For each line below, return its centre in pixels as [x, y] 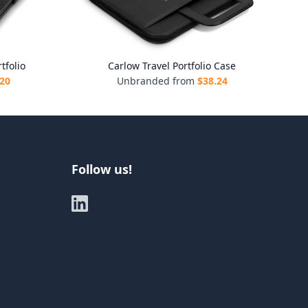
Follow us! [102, 169]
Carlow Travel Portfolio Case [172, 66]
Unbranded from [155, 81]
